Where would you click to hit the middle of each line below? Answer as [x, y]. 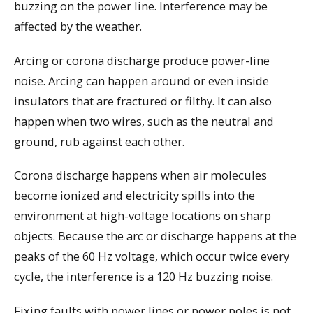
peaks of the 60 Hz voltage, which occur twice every [152, 256]
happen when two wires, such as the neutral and [144, 121]
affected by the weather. [78, 26]
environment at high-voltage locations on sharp [143, 216]
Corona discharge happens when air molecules [140, 175]
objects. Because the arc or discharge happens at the [155, 236]
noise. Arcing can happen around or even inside [141, 80]
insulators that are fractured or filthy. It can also [143, 101]
